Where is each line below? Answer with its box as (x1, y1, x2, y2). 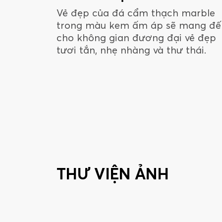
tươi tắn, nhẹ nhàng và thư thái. (56, 44, 206, 56)
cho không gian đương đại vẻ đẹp (56, 31, 216, 44)
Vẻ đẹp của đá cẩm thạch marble (56, 6, 215, 19)
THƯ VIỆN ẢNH (56, 164, 169, 183)
